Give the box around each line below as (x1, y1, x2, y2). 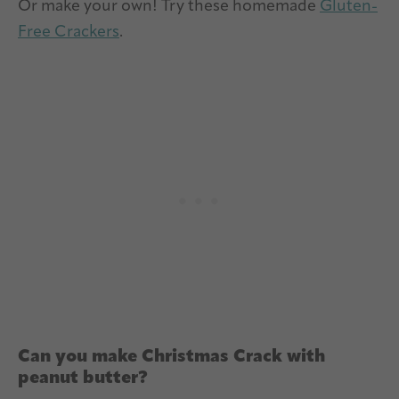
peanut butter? (18, 370, 148, 388)
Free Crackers (18, 24, 119, 42)
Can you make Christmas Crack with (18, 348, 325, 367)
